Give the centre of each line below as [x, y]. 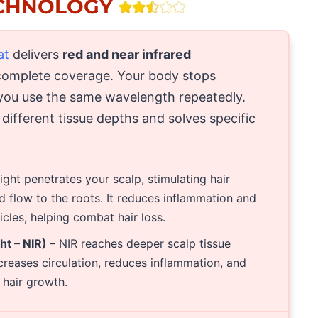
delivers [36, 54]
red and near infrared [127, 54]
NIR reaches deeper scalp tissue [143, 244]
